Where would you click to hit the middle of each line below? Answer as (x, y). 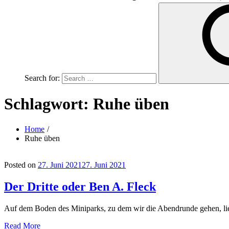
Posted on (20, 165)
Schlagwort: (49, 104)
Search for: (42, 78)
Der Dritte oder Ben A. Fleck (80, 186)
